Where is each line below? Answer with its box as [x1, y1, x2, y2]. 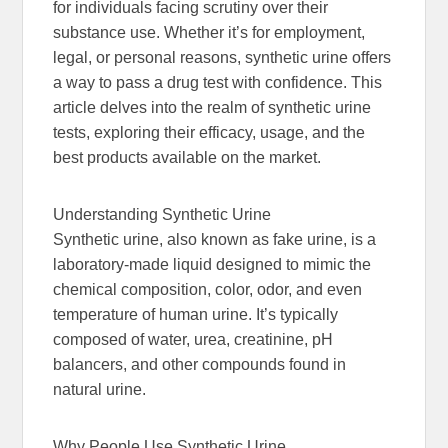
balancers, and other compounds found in [53, 355, 347, 373]
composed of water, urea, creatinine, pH [53, 330, 334, 348]
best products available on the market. [53, 148, 322, 166]
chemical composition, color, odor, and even [53, 280, 363, 298]
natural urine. [53, 380, 147, 398]
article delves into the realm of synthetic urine [53, 98, 372, 116]
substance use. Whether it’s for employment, [53, 23, 366, 41]
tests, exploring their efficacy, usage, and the [53, 123, 366, 141]
